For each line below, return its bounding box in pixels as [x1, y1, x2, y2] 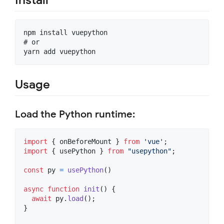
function [47, 185, 79, 193]
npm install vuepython [23, 28, 107, 36]
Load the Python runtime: [15, 108, 135, 121]
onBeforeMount [59, 137, 111, 146]
